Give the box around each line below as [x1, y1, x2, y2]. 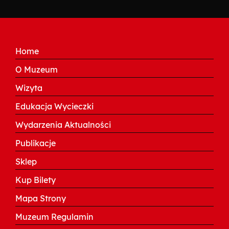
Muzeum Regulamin [15, 212, 94, 222]
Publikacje [15, 138, 56, 149]
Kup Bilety [15, 175, 56, 186]
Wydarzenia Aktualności [15, 120, 111, 130]
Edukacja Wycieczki [15, 101, 94, 112]
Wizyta [15, 83, 42, 94]
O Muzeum [15, 64, 58, 75]
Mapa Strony [15, 193, 66, 204]
